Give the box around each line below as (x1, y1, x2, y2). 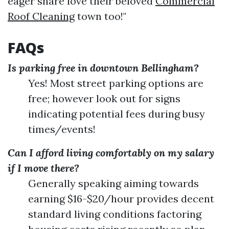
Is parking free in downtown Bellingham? (8, 61, 199, 74)
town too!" (75, 10, 126, 22)
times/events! (28, 123, 96, 135)
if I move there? (8, 162, 79, 174)
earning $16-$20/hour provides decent (28, 192, 214, 205)
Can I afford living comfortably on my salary (8, 146, 214, 159)
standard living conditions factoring (28, 208, 201, 220)
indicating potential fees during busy (28, 107, 205, 120)
